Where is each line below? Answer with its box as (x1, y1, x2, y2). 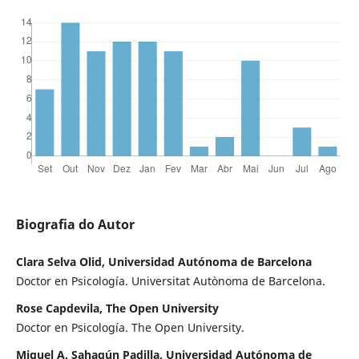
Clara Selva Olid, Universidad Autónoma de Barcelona (15, 254, 312, 270)
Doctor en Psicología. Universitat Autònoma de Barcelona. (15, 273, 325, 289)
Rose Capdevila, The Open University (15, 301, 219, 317)
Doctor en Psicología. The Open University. (15, 320, 244, 336)
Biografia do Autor (15, 216, 135, 234)
